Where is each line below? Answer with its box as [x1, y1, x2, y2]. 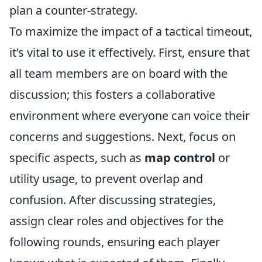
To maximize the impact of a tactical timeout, [9, 23, 252, 39]
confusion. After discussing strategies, [9, 192, 216, 208]
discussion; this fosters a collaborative [9, 87, 215, 102]
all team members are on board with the [9, 65, 227, 81]
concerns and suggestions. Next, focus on [9, 129, 236, 144]
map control [144, 150, 215, 166]
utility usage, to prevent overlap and [9, 171, 203, 187]
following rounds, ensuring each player [9, 234, 220, 250]
